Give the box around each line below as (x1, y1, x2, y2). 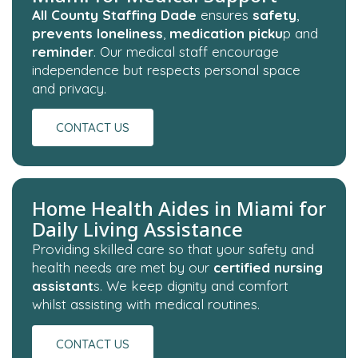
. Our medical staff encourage (93, 42, 279, 60)
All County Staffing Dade (32, 6, 201, 23)
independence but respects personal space (32, 61, 300, 78)
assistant (32, 277, 93, 295)
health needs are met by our (32, 259, 209, 276)
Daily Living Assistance (32, 216, 243, 243)
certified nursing (209, 259, 323, 276)
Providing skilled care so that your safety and (32, 241, 314, 258)
